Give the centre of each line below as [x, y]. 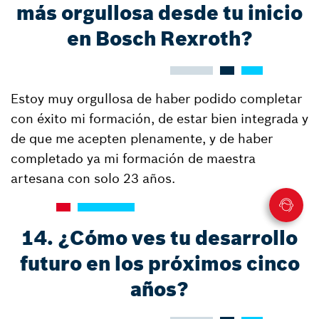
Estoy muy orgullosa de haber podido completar [156, 99]
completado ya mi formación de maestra [133, 158]
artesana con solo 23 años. [93, 178]
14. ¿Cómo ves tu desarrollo [159, 238]
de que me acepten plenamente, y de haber [142, 138]
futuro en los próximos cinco [159, 264]
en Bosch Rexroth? [159, 39]
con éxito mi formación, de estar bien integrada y [159, 119]
